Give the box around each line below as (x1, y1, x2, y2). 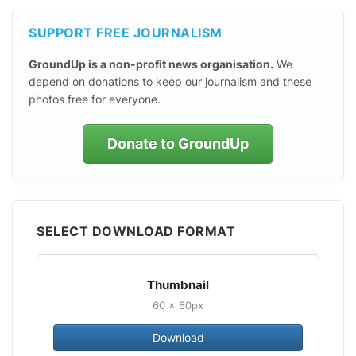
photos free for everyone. (29, 91, 161, 106)
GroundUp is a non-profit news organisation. (29, 56, 273, 71)
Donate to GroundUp (107, 134, 249, 152)
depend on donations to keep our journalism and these (29, 74, 311, 88)
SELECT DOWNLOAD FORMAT (37, 222, 235, 239)
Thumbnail (147, 277, 209, 292)
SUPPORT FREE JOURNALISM (29, 24, 222, 41)
